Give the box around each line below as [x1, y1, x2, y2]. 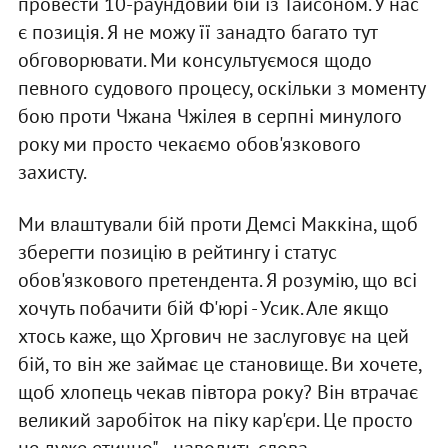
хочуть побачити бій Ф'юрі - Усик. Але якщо [17, 295, 389, 322]
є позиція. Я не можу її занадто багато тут [17, 19, 377, 46]
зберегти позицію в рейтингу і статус [17, 239, 337, 266]
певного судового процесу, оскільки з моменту [17, 75, 425, 102]
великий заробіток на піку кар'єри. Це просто [17, 407, 413, 434]
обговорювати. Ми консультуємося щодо [17, 47, 372, 74]
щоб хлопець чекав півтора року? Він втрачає [17, 379, 418, 406]
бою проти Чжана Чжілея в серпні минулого [17, 103, 402, 130]
